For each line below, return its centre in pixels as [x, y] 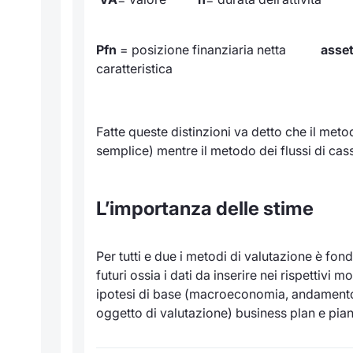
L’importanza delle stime [205, 209]
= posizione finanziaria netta [220, 50]
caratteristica [134, 69]
